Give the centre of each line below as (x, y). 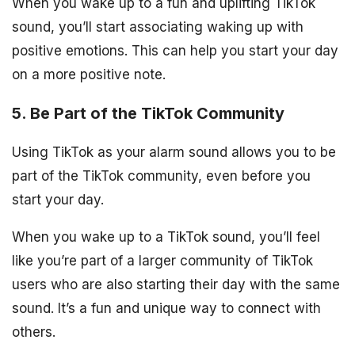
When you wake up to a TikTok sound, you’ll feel (166, 237)
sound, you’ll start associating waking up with (158, 27)
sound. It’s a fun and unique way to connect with (166, 309)
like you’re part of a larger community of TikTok (162, 261)
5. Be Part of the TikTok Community (148, 113)
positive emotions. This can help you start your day (175, 50)
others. (34, 332)
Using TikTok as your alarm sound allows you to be (174, 153)
